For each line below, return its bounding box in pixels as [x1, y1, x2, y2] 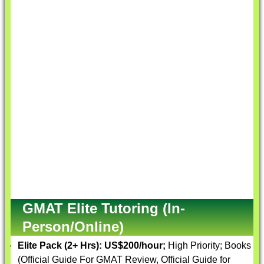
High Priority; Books [168, 240, 251, 250]
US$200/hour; [104, 240, 168, 250]
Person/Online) [22, 219, 124, 235]
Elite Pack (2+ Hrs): [18, 240, 104, 250]
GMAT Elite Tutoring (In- [22, 200, 185, 216]
